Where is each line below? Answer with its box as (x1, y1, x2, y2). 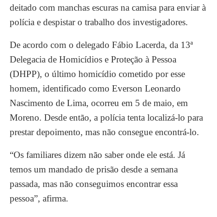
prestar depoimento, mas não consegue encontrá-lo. (10, 127, 199, 137)
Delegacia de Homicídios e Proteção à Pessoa (10, 54, 176, 64)
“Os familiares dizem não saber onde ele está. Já (10, 150, 185, 160)
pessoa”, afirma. (10, 193, 68, 203)
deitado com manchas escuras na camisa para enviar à (10, 2, 206, 13)
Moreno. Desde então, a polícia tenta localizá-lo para (10, 112, 203, 123)
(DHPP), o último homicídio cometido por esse (10, 69, 185, 79)
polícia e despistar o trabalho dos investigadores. (10, 17, 188, 27)
